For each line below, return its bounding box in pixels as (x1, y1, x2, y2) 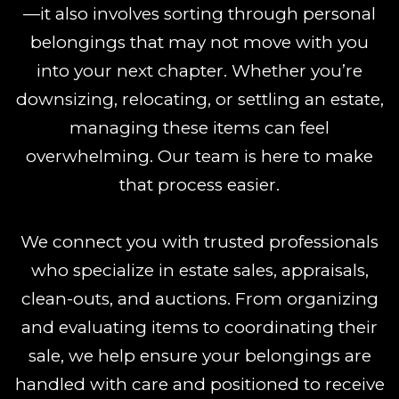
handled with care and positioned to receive (14, 373, 385, 395)
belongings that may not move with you (30, 31, 369, 53)
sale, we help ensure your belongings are (28, 345, 371, 366)
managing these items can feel (69, 117, 330, 138)
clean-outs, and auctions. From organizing (20, 288, 379, 309)
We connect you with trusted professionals (20, 231, 379, 252)
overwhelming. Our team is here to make (26, 145, 373, 167)
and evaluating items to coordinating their (21, 316, 378, 338)
